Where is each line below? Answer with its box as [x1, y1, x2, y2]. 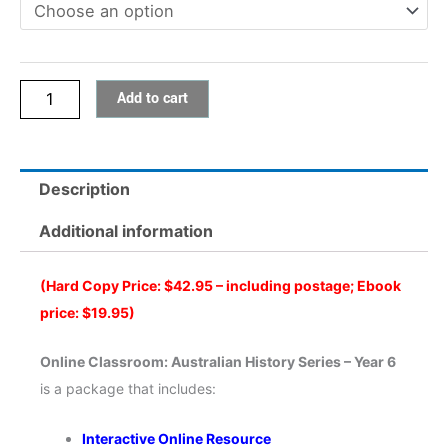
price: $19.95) [40, 303, 135, 321]
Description [39, 179, 131, 200]
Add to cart [117, 87, 188, 109]
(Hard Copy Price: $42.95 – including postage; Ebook [40, 276, 401, 294]
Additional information [39, 221, 214, 242]
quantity [19, 169, 83, 190]
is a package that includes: [40, 380, 216, 398]
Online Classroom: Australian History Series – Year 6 [40, 353, 396, 371]
